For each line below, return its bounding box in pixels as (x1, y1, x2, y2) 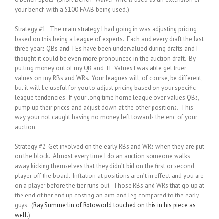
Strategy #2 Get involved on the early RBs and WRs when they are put (15, 142, 204, 151)
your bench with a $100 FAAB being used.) (15, 5, 129, 14)
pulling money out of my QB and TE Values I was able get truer (15, 64, 186, 72)
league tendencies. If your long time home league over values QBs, (15, 93, 199, 102)
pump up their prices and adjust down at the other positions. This (15, 103, 193, 111)
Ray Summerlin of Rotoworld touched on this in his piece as (33, 200, 196, 209)
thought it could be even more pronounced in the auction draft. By (15, 54, 196, 63)
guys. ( (15, 200, 33, 209)
